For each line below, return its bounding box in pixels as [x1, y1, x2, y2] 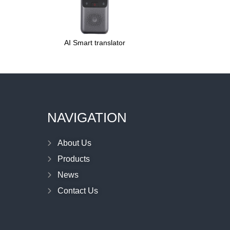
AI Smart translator [64, 39, 125, 47]
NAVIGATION [47, 110, 127, 125]
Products [57, 155, 90, 163]
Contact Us [57, 186, 98, 195]
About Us [57, 139, 91, 147]
